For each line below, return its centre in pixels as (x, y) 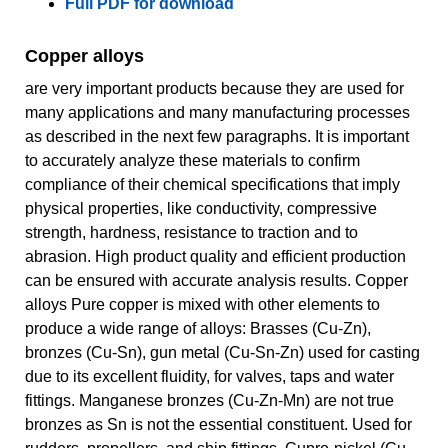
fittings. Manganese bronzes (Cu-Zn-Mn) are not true (209, 400)
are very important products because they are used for (214, 88)
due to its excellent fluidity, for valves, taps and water (209, 376)
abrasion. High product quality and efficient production (215, 256)
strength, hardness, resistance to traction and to (191, 232)
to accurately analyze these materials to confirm (192, 160)
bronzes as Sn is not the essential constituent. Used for (218, 424)
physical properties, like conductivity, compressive (201, 208)
